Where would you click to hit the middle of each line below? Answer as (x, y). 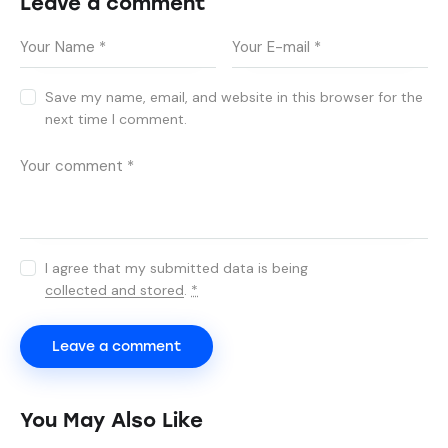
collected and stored (115, 289)
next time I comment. (116, 119)
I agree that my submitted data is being (177, 267)
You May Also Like (111, 419)
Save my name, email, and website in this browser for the (234, 97)
